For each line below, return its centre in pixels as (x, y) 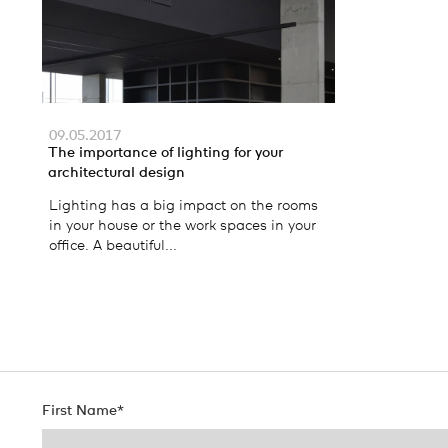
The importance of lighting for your (165, 153)
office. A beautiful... (113, 246)
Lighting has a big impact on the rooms (183, 206)
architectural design (116, 173)
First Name (79, 411)
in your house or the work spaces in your (182, 226)
